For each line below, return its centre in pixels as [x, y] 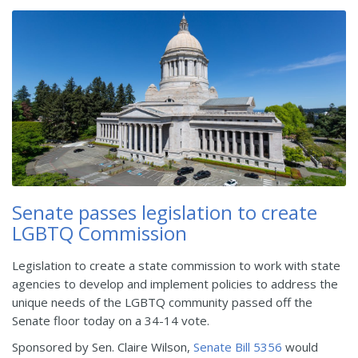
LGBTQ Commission [99, 233]
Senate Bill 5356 [239, 347]
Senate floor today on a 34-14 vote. [111, 321]
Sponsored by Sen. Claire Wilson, [103, 347]
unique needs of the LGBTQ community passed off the [162, 302]
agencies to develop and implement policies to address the [175, 284]
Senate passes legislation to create [165, 213]
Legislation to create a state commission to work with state [176, 266]
